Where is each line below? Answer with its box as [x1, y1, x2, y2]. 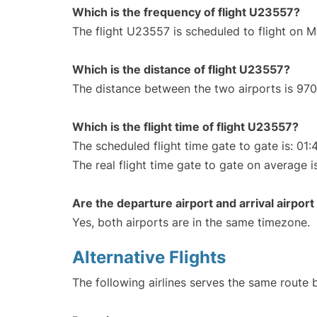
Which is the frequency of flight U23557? [72, 5, 300, 20]
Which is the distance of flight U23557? [72, 62, 290, 77]
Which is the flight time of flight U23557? [72, 120, 299, 134]
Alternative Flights [72, 247, 226, 268]
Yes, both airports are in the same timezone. [72, 215, 310, 230]
